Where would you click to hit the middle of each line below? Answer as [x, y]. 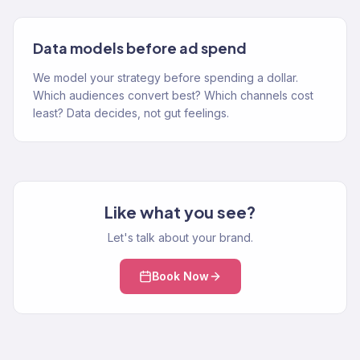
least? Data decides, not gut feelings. [131, 113]
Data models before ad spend [140, 48]
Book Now [180, 276]
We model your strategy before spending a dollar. [166, 78]
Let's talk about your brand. [180, 237]
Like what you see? [180, 212]
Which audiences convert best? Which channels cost [173, 95]
